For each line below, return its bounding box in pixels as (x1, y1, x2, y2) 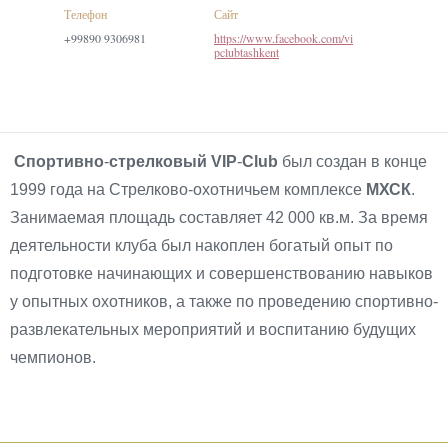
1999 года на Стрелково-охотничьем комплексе (10, 181, 366, 198)
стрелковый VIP (109, 153, 237, 170)
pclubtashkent (214, 44, 279, 60)
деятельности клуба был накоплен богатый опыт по (10, 237, 393, 254)
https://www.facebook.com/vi (214, 30, 353, 46)
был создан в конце (282, 153, 427, 170)
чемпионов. (10, 349, 96, 366)
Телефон (64, 6, 107, 22)
